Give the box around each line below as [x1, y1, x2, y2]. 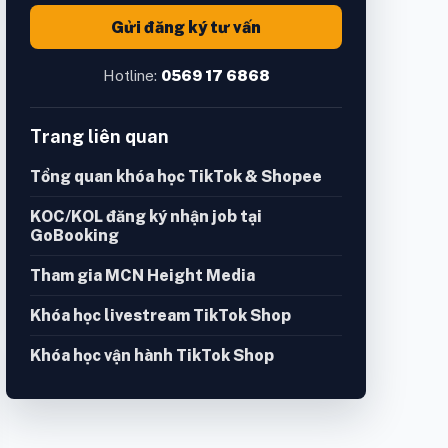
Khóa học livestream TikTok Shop [30, 306, 291, 326]
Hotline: [102, 67, 161, 85]
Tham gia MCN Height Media [30, 266, 255, 286]
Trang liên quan [30, 126, 169, 148]
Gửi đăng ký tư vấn [111, 17, 261, 37]
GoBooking [30, 226, 119, 246]
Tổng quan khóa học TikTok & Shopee [30, 167, 322, 187]
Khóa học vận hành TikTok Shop [30, 346, 274, 366]
